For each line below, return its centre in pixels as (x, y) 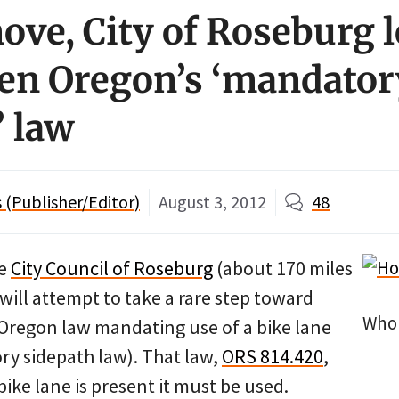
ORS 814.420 (273, 356)
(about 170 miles (283, 268)
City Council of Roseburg (112, 268)
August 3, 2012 (212, 202)
